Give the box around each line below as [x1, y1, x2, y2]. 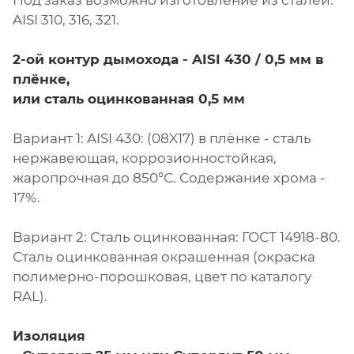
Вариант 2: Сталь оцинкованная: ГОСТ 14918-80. [13, 229, 341, 246]
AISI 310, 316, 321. [13, 12, 119, 28]
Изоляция [13, 328, 85, 345]
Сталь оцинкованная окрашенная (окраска [13, 249, 315, 265]
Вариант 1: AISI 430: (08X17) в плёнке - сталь [13, 130, 311, 147]
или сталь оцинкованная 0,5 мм [13, 91, 245, 107]
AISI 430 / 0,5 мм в [192, 51, 324, 68]
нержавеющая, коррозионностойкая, [13, 150, 277, 167]
